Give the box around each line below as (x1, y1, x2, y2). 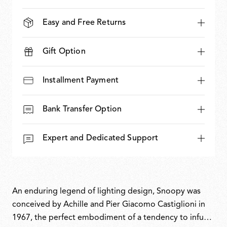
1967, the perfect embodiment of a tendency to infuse (12, 214, 212, 222)
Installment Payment (43, 77, 119, 85)
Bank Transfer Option (43, 105, 122, 113)
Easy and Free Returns (43, 19, 126, 27)
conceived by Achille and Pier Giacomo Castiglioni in (12, 201, 205, 209)
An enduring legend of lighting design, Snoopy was (12, 187, 201, 196)
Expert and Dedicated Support (43, 134, 159, 142)
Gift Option (43, 48, 86, 56)
